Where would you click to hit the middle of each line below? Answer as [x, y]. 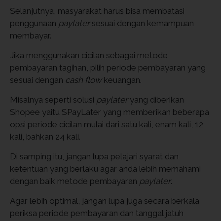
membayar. [31, 36]
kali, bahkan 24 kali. [45, 137]
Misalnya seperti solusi [53, 100]
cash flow [84, 80]
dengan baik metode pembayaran [74, 181]
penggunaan [34, 23]
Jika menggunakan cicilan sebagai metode [89, 55]
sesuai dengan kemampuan [142, 23]
